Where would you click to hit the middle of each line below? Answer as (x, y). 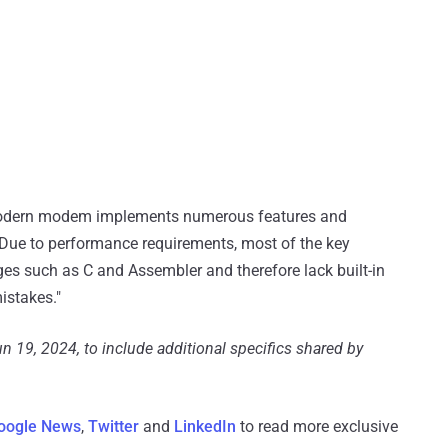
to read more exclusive (317, 427)
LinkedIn (205, 427)
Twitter (113, 427)
